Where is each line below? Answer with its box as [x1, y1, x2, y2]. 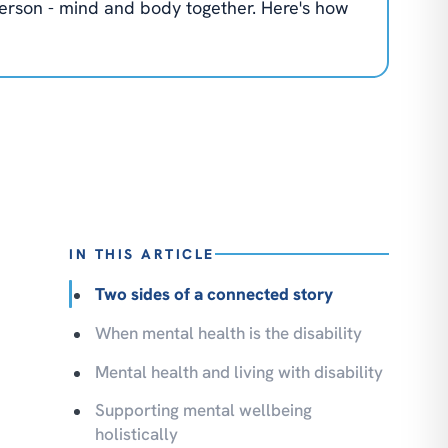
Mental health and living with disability [95, 360, 384, 383]
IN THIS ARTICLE [69, 245, 215, 264]
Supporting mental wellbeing [95, 399, 313, 422]
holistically [95, 423, 179, 446]
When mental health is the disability [95, 321, 363, 344]
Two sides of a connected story [95, 283, 334, 306]
